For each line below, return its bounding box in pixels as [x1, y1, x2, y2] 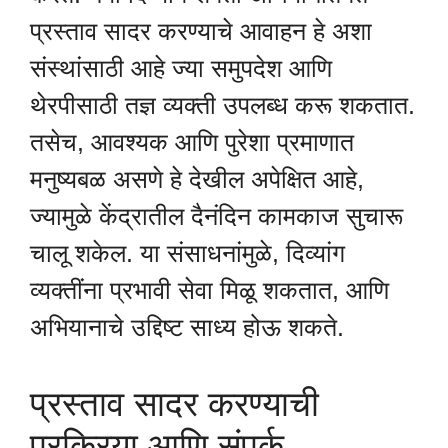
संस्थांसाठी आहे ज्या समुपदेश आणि [30, 53, 332, 82]
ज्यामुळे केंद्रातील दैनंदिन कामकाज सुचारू [30, 201, 403, 230]
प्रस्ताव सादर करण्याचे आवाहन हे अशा [30, 16, 372, 45]
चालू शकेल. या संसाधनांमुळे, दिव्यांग [30, 238, 345, 267]
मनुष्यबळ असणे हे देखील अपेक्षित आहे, [30, 164, 364, 193]
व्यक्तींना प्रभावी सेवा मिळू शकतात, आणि [30, 275, 389, 304]
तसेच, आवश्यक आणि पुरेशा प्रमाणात [30, 127, 354, 156]
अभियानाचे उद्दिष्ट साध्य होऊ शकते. [30, 312, 344, 341]
